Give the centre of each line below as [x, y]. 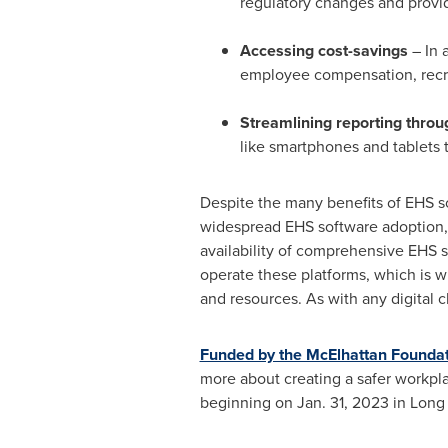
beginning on [248, 402]
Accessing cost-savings [325, 50]
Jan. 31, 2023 [342, 402]
